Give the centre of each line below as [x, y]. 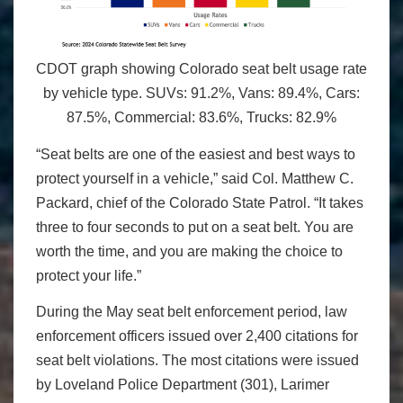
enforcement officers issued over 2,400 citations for [197, 336]
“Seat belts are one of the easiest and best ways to [196, 154]
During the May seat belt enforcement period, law [192, 312]
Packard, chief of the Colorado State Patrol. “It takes [200, 202]
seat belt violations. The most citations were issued [197, 361]
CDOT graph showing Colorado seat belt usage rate [201, 69]
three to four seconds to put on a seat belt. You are [195, 227]
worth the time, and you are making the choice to [189, 251]
